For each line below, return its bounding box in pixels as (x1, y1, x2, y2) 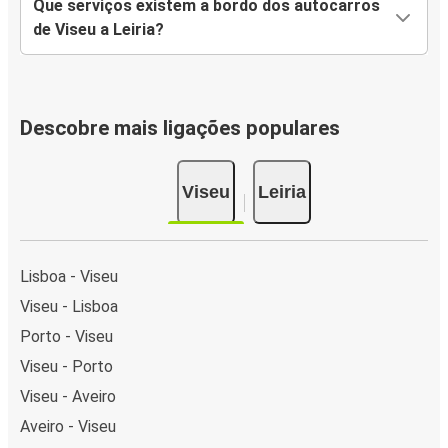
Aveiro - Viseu (20, 416, 116, 436)
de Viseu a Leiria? (33, 20, 164, 40)
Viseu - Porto (20, 356, 113, 376)
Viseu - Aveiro (20, 386, 116, 406)
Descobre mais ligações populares (20, 116, 340, 141)
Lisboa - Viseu (20, 266, 118, 286)
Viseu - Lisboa (20, 296, 118, 316)
